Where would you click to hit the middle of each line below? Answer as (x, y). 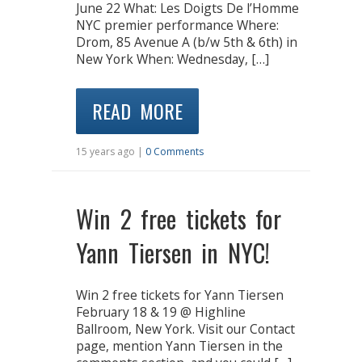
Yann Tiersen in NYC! (173, 252)
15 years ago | (111, 151)
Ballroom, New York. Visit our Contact (185, 328)
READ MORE (137, 110)
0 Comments (175, 151)
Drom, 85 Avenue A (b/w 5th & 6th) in (187, 42)
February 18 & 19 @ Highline (161, 311)
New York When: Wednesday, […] (173, 59)
